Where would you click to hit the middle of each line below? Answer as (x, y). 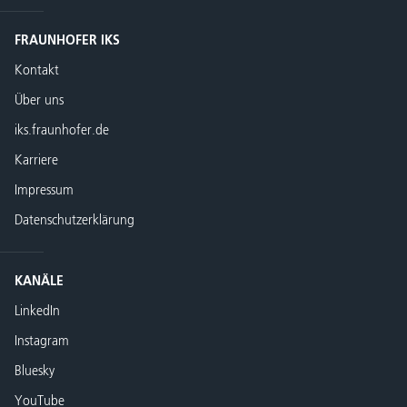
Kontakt (37, 71)
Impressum (44, 191)
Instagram (42, 342)
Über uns (39, 101)
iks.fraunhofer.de (62, 131)
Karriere (36, 161)
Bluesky (35, 372)
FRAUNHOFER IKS (67, 41)
